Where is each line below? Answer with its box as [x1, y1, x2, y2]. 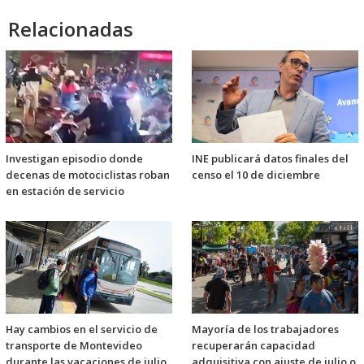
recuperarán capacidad [192, 337, 315, 353]
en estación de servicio [6, 183, 124, 198]
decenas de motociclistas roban [6, 167, 170, 182]
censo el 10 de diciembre [192, 167, 320, 182]
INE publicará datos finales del [192, 150, 349, 166]
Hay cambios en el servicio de [6, 321, 158, 336]
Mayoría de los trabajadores [192, 321, 339, 336]
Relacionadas [8, 15, 133, 42]
